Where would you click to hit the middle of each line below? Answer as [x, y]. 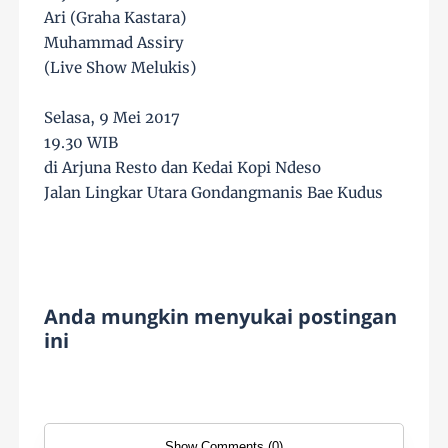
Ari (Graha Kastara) [115, 17]
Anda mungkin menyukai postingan [221, 316]
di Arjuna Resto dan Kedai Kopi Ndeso [183, 167]
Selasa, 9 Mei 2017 [112, 117]
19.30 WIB [81, 142]
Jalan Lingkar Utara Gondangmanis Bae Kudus [214, 192]
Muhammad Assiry [114, 42]
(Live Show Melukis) [120, 67]
